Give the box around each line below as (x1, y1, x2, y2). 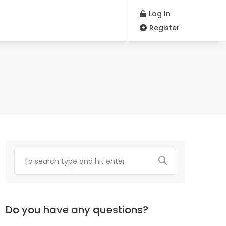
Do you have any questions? (6, 203, 148, 217)
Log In (147, 9, 171, 19)
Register (147, 23, 180, 33)
